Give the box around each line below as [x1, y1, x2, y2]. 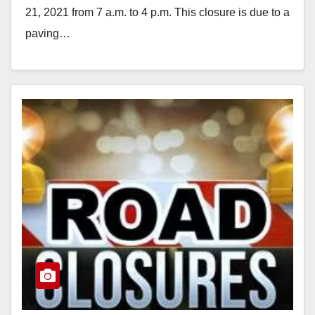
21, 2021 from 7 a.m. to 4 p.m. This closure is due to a [25, 6, 290, 18]
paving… [25, 27, 70, 39]
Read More [32, 59, 88, 72]
